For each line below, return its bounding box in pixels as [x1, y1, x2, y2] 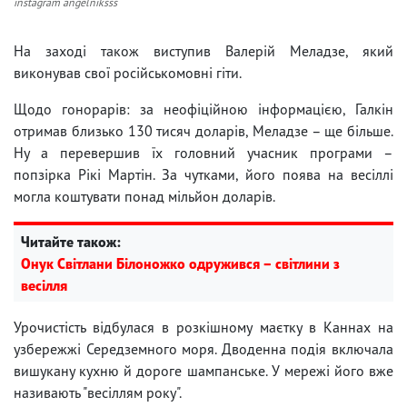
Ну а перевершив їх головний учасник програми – [14, 143, 393, 162]
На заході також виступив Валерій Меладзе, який [14, 41, 393, 60]
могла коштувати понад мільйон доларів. [14, 186, 275, 205]
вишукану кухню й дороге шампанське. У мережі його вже [14, 361, 393, 380]
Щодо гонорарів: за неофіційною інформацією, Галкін [14, 99, 393, 118]
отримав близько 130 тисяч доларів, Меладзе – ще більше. [14, 121, 393, 140]
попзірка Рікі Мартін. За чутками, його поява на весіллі [14, 164, 393, 184]
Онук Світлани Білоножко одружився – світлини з [21, 253, 340, 273]
